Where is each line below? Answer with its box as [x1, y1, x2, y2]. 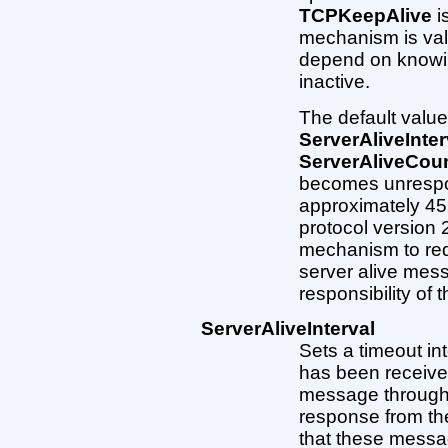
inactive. [299, 71, 371, 93]
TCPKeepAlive [299, 5, 433, 27]
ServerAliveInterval [200, 318, 375, 340]
